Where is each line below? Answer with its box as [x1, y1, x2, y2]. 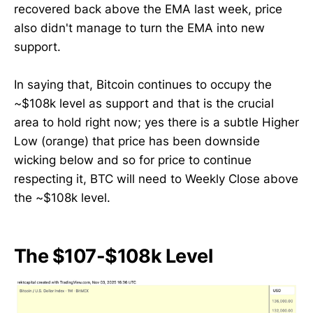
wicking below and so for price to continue [14, 152, 252, 167]
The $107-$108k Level [14, 245, 213, 268]
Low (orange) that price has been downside [14, 133, 260, 148]
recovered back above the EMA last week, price [14, 1, 282, 16]
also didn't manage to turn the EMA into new [14, 20, 265, 35]
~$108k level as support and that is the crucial [14, 96, 274, 110]
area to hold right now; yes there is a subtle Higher [14, 115, 299, 129]
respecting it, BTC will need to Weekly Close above [14, 171, 298, 186]
